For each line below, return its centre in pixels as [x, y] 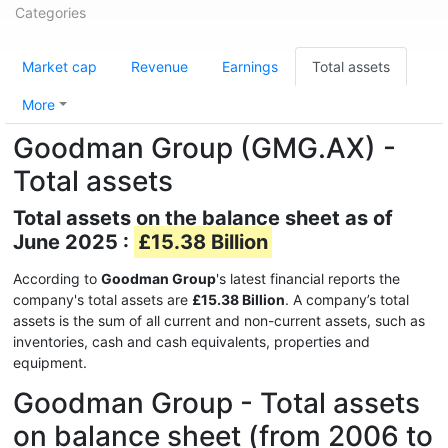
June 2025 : [73, 242]
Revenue [159, 66]
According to [57, 278]
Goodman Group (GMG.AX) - [204, 148]
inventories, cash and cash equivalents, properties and [191, 341]
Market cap [59, 66]
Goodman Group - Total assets [216, 403]
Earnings [250, 66]
